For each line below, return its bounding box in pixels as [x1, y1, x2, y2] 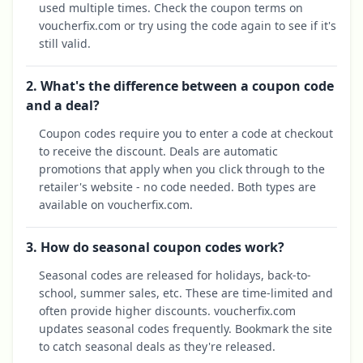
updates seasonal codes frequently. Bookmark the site [39, 321, 332, 337]
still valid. [39, 36, 91, 52]
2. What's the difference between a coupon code [26, 77, 334, 96]
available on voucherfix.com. [39, 197, 193, 213]
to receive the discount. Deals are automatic [39, 143, 278, 160]
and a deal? [26, 96, 100, 115]
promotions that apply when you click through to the [39, 161, 325, 177]
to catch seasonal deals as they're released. [39, 339, 275, 355]
